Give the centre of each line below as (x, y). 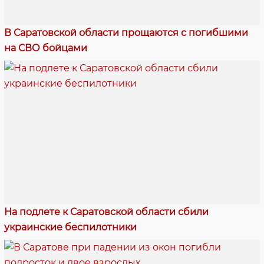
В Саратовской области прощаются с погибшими (126, 32)
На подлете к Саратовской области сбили (106, 212)
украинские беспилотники (70, 227)
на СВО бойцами (46, 48)
